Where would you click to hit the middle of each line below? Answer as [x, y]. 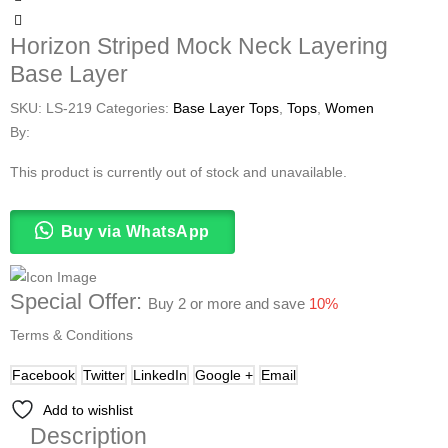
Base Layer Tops [226, 107]
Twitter [104, 374]
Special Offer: [79, 301]
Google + [224, 374]
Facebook [43, 374]
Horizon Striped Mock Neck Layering [199, 45]
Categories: [134, 107]
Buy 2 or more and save [228, 303]
